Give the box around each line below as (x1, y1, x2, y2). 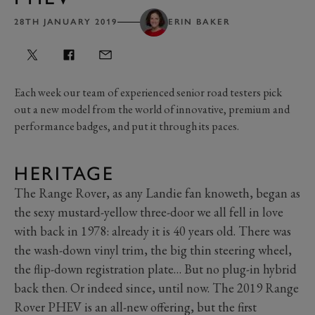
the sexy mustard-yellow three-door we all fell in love (14, 203, 283, 220)
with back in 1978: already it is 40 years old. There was (14, 222, 291, 239)
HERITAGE (14, 161, 115, 185)
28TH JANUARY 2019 (14, 17, 117, 27)
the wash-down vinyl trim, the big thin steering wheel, (14, 241, 292, 258)
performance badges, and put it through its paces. (14, 118, 239, 134)
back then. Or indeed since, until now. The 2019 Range (14, 279, 299, 296)
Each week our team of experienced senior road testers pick (14, 84, 282, 100)
